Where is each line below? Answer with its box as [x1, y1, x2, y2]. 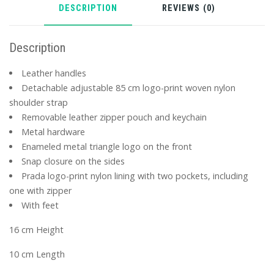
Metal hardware [21, 126, 86, 138]
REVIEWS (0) [162, 3, 216, 14]
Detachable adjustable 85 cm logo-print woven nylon [21, 82, 236, 94]
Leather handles [21, 67, 87, 80]
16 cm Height [9, 224, 64, 236]
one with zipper [9, 185, 72, 197]
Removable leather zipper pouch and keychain [21, 111, 207, 124]
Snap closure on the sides [21, 155, 125, 168]
